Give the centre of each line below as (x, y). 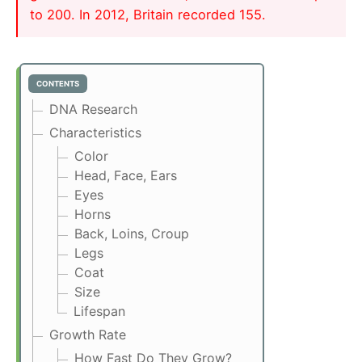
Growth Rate (88, 335)
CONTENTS (58, 84)
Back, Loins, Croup (132, 234)
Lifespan (99, 311)
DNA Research (93, 109)
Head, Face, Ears (126, 176)
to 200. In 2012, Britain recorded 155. (148, 15)
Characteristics (95, 133)
